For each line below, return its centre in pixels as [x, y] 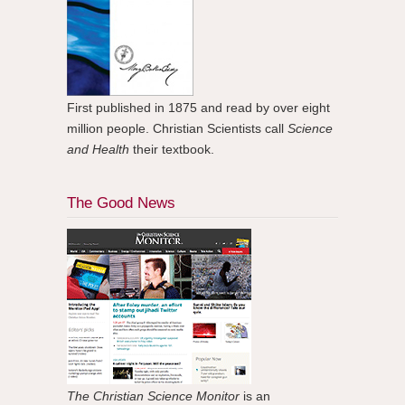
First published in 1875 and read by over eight [198, 108]
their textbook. [172, 150]
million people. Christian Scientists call [177, 129]
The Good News [121, 203]
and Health [98, 150]
